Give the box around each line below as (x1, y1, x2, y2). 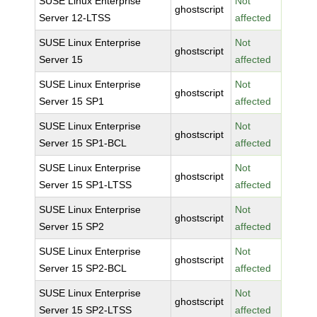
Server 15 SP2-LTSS (39, 304, 132, 316)
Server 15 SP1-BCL (39, 137, 127, 149)
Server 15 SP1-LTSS (39, 179, 132, 190)
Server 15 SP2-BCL (39, 263, 127, 274)
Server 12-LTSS (39, 12, 111, 23)
